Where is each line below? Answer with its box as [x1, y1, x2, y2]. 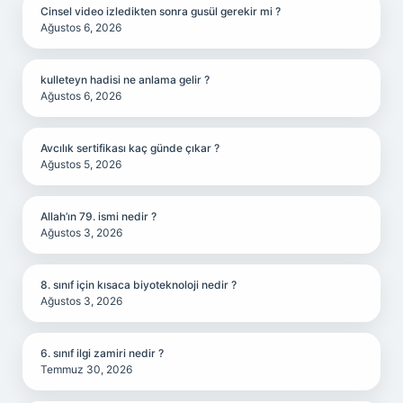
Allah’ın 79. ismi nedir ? [40, 210, 157, 223]
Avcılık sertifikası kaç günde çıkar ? [40, 141, 219, 155]
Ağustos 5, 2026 [40, 157, 121, 171]
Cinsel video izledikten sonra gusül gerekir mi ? [40, 4, 281, 18]
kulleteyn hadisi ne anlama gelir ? [40, 73, 210, 86]
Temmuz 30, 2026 [40, 363, 132, 376]
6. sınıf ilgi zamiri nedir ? [40, 346, 164, 360]
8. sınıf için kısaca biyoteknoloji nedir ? [40, 278, 237, 291]
